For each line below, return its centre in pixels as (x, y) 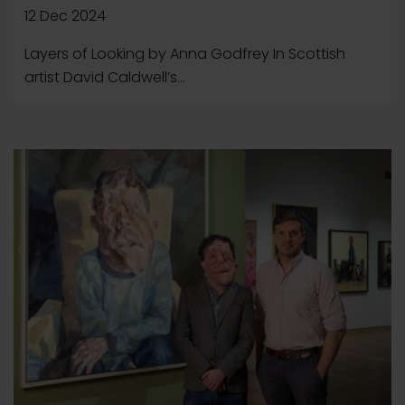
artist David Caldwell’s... (105, 77)
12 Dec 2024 (65, 16)
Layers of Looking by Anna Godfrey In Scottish (185, 54)
